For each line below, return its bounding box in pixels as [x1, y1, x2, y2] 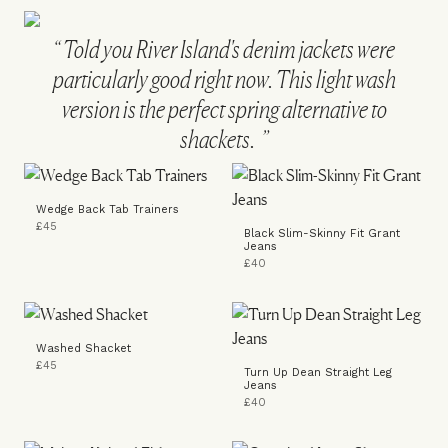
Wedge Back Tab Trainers [36, 203, 179, 216]
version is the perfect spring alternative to [61, 95, 387, 124]
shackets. [180, 125, 258, 154]
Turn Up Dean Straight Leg [244, 366, 392, 379]
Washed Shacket [36, 342, 131, 355]
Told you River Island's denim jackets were [60, 35, 395, 64]
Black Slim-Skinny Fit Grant [244, 227, 400, 240]
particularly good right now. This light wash [52, 65, 396, 94]
